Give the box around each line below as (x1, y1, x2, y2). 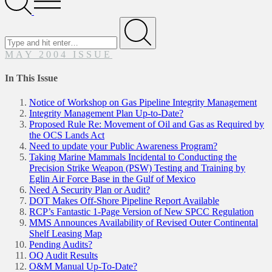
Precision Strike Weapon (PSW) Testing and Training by (29, 162, 245, 173)
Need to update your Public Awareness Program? (29, 140, 217, 151)
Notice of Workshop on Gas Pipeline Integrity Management (29, 97, 257, 107)
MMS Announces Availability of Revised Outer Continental (29, 217, 258, 228)
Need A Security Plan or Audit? (29, 184, 150, 195)
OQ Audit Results (29, 250, 98, 260)
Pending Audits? (29, 239, 92, 250)
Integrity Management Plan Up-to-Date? (29, 107, 183, 118)
